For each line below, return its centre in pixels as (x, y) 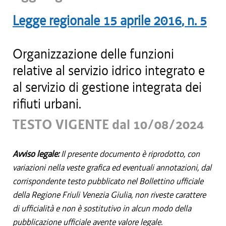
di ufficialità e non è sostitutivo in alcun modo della (102, 208)
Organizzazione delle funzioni (93, 54)
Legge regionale (56, 21)
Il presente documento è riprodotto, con (130, 154)
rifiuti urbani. (47, 104)
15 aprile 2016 (142, 21)
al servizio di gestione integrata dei (107, 87)
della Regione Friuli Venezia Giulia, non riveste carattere (109, 195)
